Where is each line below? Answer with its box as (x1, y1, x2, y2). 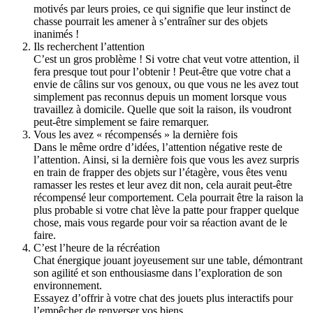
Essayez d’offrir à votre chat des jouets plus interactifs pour (34, 291, 293, 304)
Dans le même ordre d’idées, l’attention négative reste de (34, 140, 282, 153)
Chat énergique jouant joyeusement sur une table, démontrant (34, 254, 303, 266)
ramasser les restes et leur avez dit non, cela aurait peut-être (34, 178, 292, 191)
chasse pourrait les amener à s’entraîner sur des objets (34, 15, 268, 27)
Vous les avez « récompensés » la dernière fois (34, 128, 238, 140)
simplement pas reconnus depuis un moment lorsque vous (34, 90, 286, 103)
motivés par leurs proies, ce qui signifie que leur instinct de (34, 2, 291, 15)
